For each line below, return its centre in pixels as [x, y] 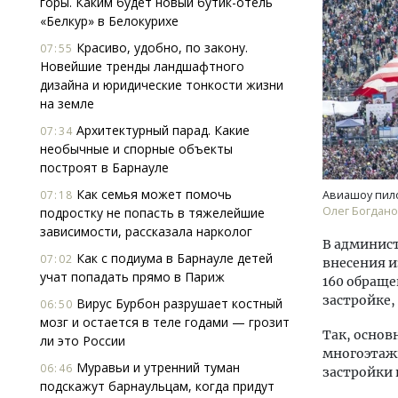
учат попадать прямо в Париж [132, 277]
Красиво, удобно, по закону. [160, 48]
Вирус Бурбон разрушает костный [178, 303]
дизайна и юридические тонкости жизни [162, 85]
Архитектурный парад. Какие [161, 130]
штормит [131, 223]
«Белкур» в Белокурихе [109, 21]
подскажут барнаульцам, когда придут [157, 386]
